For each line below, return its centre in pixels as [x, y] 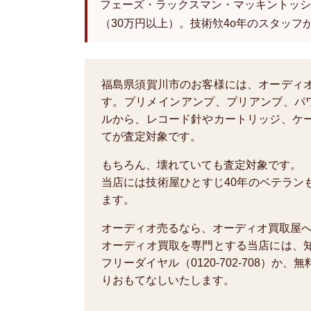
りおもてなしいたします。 [168, 280]
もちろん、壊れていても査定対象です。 [201, 165]
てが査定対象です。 [151, 136]
